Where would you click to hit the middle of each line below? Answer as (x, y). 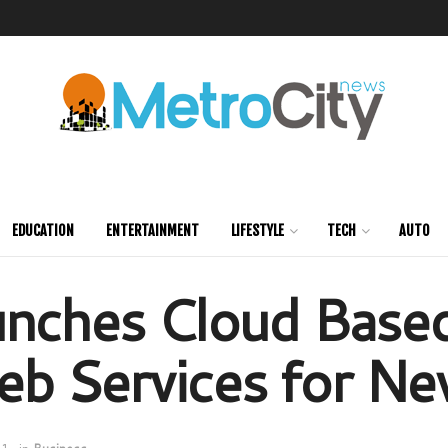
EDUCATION (43, 230)
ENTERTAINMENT (152, 230)
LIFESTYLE (257, 230)
